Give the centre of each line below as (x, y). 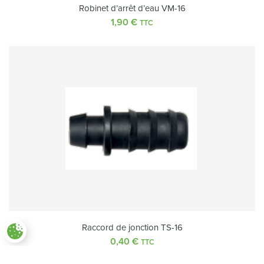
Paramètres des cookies (60, 237)
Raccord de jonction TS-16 (132, 228)
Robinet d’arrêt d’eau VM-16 (132, 9)
